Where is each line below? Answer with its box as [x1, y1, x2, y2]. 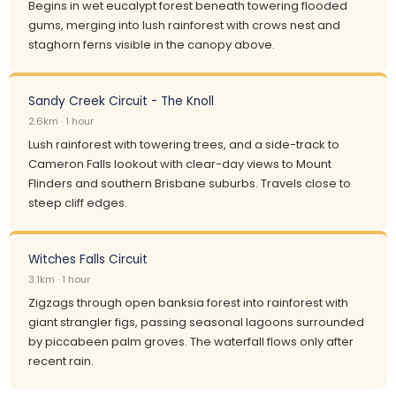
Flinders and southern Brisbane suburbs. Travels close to [28, 175, 351, 192]
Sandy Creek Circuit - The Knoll [28, 93, 214, 110]
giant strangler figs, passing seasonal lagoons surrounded [28, 314, 364, 331]
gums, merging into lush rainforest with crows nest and [28, 17, 340, 34]
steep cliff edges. [28, 194, 127, 211]
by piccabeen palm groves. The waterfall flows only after [28, 333, 354, 350]
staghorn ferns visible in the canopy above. [28, 36, 275, 53]
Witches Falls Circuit [28, 251, 148, 268]
